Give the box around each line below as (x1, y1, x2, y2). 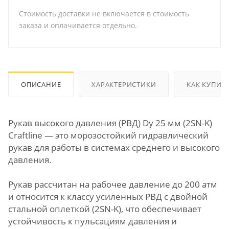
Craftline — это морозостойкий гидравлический (8, 129, 209, 141)
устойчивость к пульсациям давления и (8, 215, 177, 227)
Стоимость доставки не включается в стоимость (19, 9, 189, 18)
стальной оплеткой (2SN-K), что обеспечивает (8, 202, 201, 215)
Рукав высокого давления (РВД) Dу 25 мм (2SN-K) (8, 117, 212, 129)
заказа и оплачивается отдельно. (19, 20, 137, 30)
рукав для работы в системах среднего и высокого (8, 141, 220, 153)
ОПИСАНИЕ (21, 79, 61, 89)
